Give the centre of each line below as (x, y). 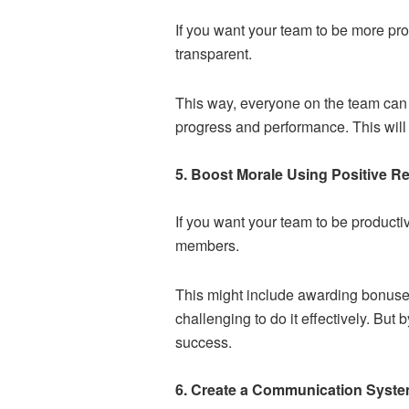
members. (207, 245)
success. (204, 341)
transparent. (214, 53)
